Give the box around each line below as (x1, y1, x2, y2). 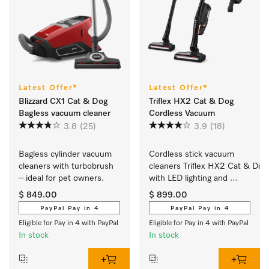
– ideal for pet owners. (19, 174, 104, 183)
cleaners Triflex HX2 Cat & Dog (149, 162, 267, 171)
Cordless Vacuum (149, 109, 215, 118)
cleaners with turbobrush (19, 162, 113, 171)
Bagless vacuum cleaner (19, 109, 110, 118)
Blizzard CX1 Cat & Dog (19, 97, 108, 106)
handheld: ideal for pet (149, 186, 234, 195)
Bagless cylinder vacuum (19, 150, 112, 159)
